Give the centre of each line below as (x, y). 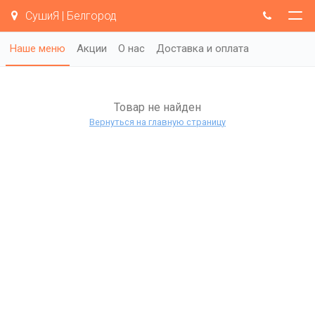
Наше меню (38, 49)
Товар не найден (157, 107)
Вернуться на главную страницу (157, 122)
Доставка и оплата (202, 49)
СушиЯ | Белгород (70, 16)
